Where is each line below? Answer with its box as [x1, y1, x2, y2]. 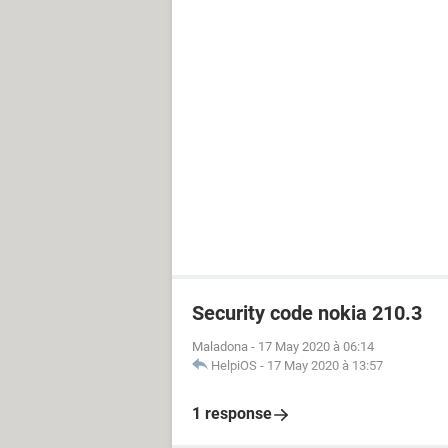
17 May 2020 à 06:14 [258, 339, 374, 354]
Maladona [192, 339, 248, 354]
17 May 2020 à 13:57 [267, 358, 383, 373]
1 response [192, 404, 272, 423]
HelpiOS [211, 358, 257, 373]
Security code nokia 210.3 [192, 301, 422, 325]
